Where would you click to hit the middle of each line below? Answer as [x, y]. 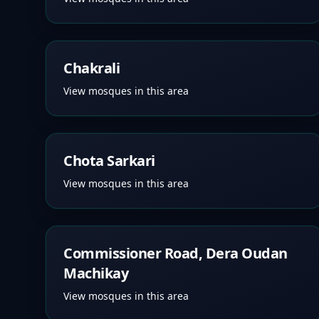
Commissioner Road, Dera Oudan [176, 253]
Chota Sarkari [109, 161]
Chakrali [91, 68]
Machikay [96, 273]
